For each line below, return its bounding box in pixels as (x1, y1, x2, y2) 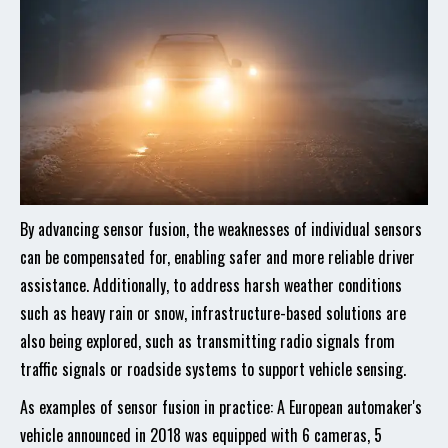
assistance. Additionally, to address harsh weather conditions (20, 273, 402, 297)
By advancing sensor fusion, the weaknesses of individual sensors (20, 217, 422, 241)
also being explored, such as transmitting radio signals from (20, 329, 395, 353)
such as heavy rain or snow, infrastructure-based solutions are (20, 301, 406, 325)
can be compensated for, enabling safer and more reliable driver (20, 245, 415, 269)
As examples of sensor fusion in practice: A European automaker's (20, 395, 422, 419)
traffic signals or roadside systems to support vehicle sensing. (20, 357, 406, 381)
